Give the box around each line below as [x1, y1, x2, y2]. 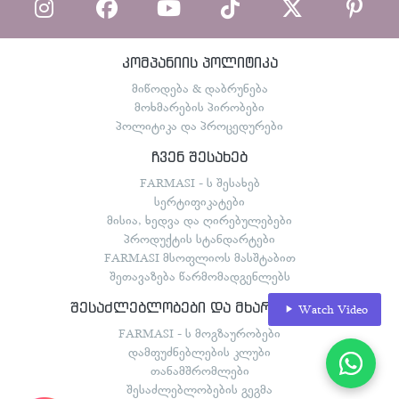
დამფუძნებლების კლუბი [128, 342, 271, 361]
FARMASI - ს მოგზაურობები [118, 323, 281, 342]
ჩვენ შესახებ [151, 147, 248, 166]
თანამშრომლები [150, 361, 249, 379]
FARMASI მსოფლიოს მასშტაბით [103, 248, 296, 266]
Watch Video [294, 299, 368, 318]
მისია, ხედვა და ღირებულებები [107, 210, 292, 229]
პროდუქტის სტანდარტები [124, 229, 275, 248]
